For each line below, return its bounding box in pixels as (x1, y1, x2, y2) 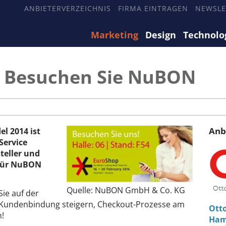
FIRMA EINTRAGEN (118, 4, 188, 13)
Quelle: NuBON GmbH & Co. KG (67, 185, 185, 196)
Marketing (91, 29, 138, 41)
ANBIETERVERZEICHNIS (24, 4, 111, 13)
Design (145, 29, 176, 41)
